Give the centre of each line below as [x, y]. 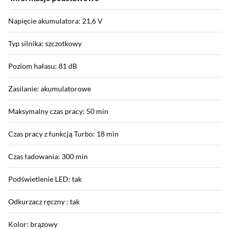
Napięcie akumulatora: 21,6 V [55, 21]
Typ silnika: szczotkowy [45, 44]
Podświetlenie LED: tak [45, 179]
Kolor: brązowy [33, 224]
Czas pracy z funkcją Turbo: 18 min [63, 134]
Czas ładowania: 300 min [48, 157]
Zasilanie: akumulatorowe [50, 89]
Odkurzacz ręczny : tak [44, 202]
